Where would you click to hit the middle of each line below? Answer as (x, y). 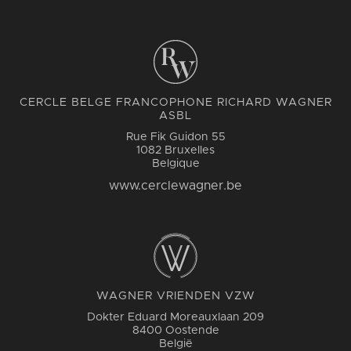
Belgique (175, 163)
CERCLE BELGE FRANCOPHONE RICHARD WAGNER (175, 102)
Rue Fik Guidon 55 (175, 137)
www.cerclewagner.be (175, 185)
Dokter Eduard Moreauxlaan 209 (175, 317)
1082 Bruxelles (175, 150)
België (175, 344)
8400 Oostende (175, 330)
